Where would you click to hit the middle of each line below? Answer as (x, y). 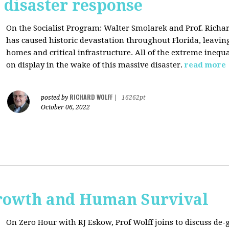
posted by (55, 98)
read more (205, 65)
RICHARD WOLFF (91, 97)
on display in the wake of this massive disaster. (94, 65)
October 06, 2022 (65, 107)
